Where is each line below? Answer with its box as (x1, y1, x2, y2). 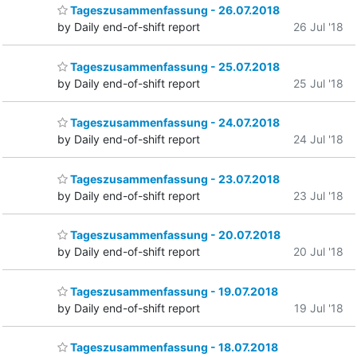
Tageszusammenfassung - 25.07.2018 (68, 59, 280, 73)
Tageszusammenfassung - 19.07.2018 (68, 284, 278, 298)
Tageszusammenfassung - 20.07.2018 (68, 228, 280, 242)
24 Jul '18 (293, 132, 343, 147)
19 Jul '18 (294, 300, 343, 315)
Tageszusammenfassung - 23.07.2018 (68, 171, 280, 186)
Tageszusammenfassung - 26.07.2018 (68, 3, 280, 18)
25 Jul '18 (293, 76, 343, 90)
